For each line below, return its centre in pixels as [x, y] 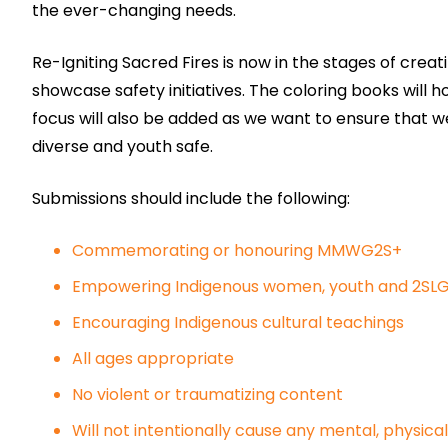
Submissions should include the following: [191, 198]
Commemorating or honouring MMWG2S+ [237, 250]
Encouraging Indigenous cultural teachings [238, 322]
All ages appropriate [153, 358]
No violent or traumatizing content [207, 394]
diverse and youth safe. [122, 146]
